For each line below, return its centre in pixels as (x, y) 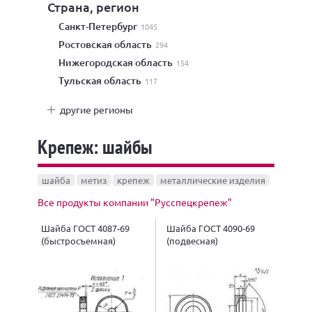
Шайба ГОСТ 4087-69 (85, 228)
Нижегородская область (120, 62)
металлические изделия (213, 180)
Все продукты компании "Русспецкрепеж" (135, 202)
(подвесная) (192, 240)
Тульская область (104, 80)
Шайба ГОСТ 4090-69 (211, 228)
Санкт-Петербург (102, 26)
